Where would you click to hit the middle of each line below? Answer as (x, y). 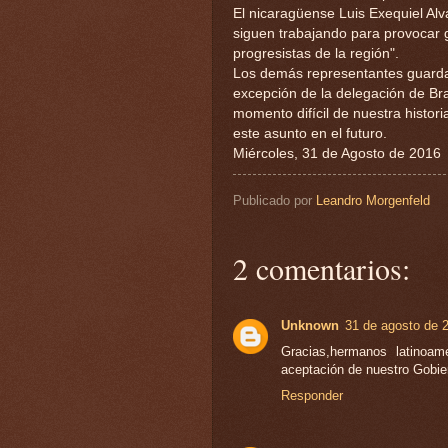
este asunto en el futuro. (310, 134)
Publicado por (274, 200)
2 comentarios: (321, 267)
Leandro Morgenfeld (373, 200)
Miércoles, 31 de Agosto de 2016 (337, 154)
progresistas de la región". (316, 54)
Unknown (310, 325)
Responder (312, 395)
